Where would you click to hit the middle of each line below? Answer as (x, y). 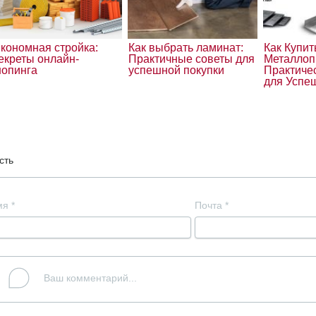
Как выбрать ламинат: (186, 48)
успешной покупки (176, 71)
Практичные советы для (191, 59)
